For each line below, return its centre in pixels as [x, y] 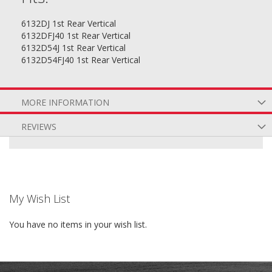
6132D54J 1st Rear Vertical [73, 48]
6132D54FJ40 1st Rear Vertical [81, 60]
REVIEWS [39, 127]
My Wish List [39, 199]
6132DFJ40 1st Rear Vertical [76, 36]
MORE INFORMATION [65, 102]
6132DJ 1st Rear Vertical [69, 23]
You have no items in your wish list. [78, 224]
